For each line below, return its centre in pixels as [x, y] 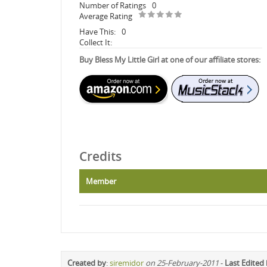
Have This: [97, 31]
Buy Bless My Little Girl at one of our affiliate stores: [170, 59]
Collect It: [96, 42]
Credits [100, 156]
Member [101, 181]
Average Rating [106, 16]
